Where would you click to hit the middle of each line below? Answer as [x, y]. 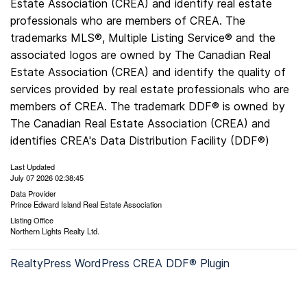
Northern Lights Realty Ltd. [55, 231]
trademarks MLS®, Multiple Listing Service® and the [143, 38]
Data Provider [33, 194]
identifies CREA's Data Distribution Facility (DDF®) [140, 141]
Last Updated [33, 167]
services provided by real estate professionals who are [150, 89]
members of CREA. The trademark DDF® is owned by [148, 107]
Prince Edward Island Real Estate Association [86, 205]
